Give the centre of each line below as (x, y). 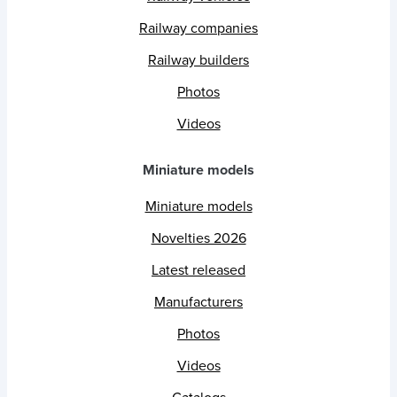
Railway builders (198, 61)
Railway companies (198, 29)
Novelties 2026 (198, 239)
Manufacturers (198, 303)
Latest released (198, 271)
